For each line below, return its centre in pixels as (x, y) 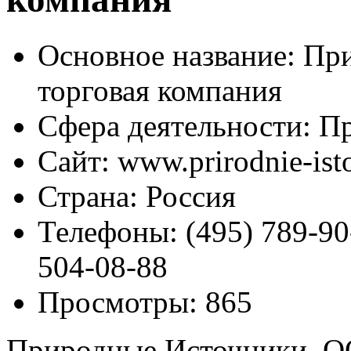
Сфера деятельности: (174, 125)
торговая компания (160, 90)
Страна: (88, 196)
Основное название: (166, 55)
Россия (187, 196)
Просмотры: (118, 302)
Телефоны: (108, 231)
